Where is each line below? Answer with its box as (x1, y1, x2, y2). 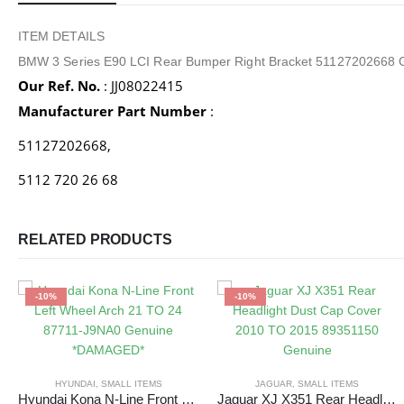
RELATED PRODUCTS (18, 232, 172, 248)
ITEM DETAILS (18, 29, 105, 44)
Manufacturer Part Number (18, 102, 207, 121)
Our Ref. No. (18, 77, 100, 96)
